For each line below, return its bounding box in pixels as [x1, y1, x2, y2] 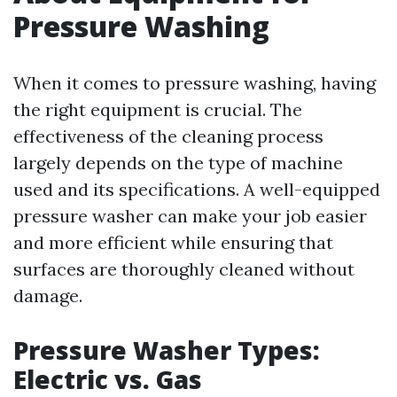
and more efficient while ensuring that [13, 231, 333, 253]
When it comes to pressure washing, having [13, 72, 376, 94]
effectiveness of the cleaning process [13, 125, 323, 147]
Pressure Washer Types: [13, 333, 320, 367]
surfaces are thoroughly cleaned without [13, 258, 354, 280]
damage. [13, 284, 82, 307]
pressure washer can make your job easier [13, 205, 367, 227]
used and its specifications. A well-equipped [13, 178, 380, 200]
